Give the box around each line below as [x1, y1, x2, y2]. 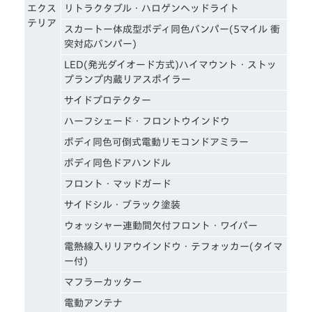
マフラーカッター [64, 276, 143, 287]
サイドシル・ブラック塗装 [64, 199, 181, 210]
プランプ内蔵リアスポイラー [64, 74, 192, 84]
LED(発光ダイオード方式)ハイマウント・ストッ [64, 59, 277, 70]
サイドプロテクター [64, 95, 152, 105]
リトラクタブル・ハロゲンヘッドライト [64, 3, 240, 13]
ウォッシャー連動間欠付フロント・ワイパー [64, 220, 258, 231]
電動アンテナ [64, 297, 123, 308]
